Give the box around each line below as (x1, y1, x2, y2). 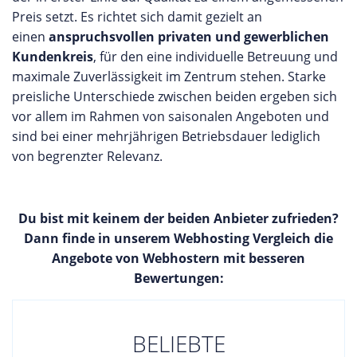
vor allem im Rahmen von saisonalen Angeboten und (12, 108, 329, 125)
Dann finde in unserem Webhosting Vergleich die (24, 229, 333, 247)
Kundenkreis (12, 48, 93, 65)
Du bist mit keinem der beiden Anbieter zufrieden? (18, 210, 339, 227)
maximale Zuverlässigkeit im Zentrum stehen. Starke (12, 68, 326, 85)
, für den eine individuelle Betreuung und (93, 48, 338, 65)
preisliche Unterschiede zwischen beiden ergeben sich (12, 88, 337, 105)
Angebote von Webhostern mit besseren (52, 249, 305, 267)
